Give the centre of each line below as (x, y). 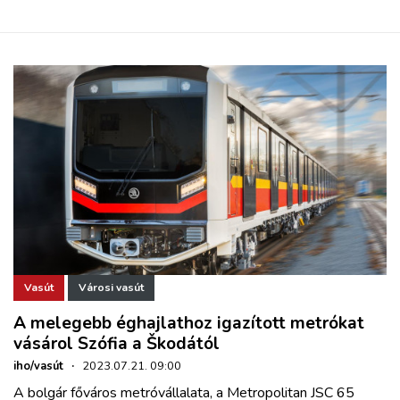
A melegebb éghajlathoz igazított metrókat (189, 323)
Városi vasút (111, 288)
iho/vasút (38, 366)
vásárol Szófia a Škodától (117, 343)
